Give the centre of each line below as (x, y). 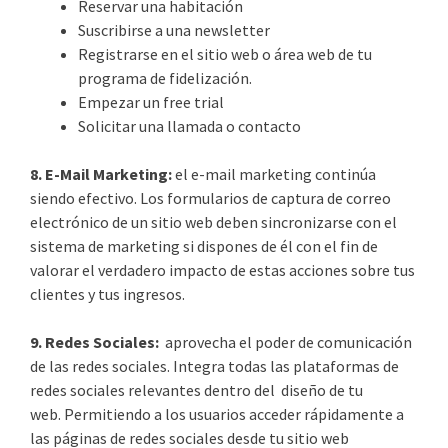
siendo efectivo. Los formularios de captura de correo (210, 197)
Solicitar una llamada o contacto (189, 125)
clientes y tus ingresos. (107, 293)
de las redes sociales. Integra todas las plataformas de (214, 365)
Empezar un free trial (151, 101)
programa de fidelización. (165, 77)
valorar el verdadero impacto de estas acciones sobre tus (222, 269)
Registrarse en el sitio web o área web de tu (225, 53)
